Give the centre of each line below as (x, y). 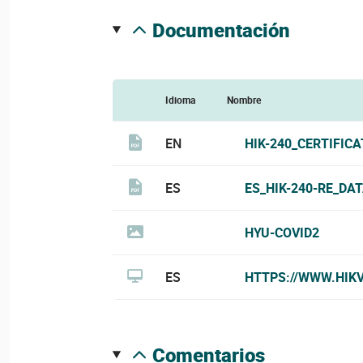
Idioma (180, 99)
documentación (227, 30)
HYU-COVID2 (282, 232)
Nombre (243, 99)
